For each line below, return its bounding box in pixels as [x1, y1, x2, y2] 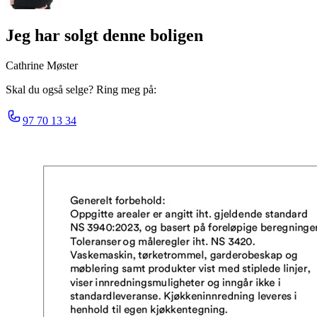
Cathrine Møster [6, 59, 78, 71]
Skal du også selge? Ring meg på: [6, 83, 156, 96]
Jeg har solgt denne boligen [6, 25, 203, 45]
